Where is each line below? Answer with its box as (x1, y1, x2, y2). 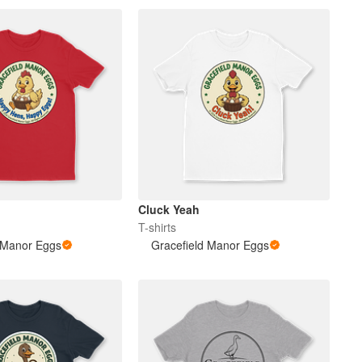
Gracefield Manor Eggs (151, 237, 270, 254)
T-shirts (138, 219, 177, 236)
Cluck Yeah (138, 201, 200, 218)
